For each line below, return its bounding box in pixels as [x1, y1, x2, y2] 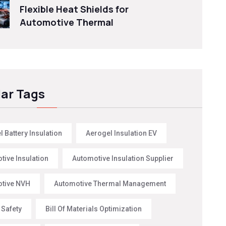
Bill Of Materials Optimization [45, 204, 142, 213]
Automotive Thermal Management [54, 179, 166, 188]
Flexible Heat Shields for [20, 3, 129, 15]
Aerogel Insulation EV [86, 129, 157, 137]
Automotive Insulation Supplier [72, 154, 174, 162]
